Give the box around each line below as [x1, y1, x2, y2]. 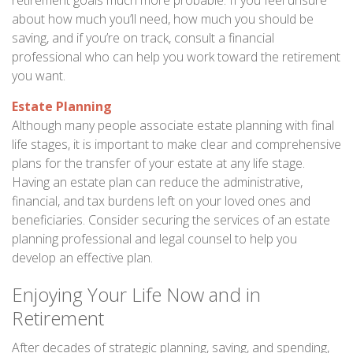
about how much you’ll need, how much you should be [12, 10, 314, 28]
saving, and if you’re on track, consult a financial [12, 29, 274, 46]
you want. [12, 67, 65, 84]
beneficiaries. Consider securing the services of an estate [12, 211, 330, 229]
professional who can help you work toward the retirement [12, 48, 340, 65]
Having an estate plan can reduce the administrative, [12, 173, 303, 191]
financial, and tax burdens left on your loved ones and [12, 192, 310, 210]
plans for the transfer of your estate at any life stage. [12, 154, 305, 172]
